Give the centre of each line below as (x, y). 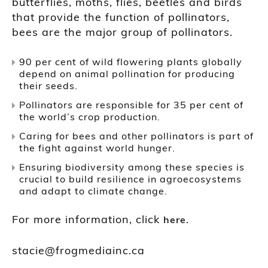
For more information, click (88, 219)
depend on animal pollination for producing (127, 73)
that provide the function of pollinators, (121, 17)
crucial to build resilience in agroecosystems (130, 179)
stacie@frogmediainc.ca (78, 250)
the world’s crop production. (90, 116)
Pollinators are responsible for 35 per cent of (131, 104)
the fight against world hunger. (97, 147)
